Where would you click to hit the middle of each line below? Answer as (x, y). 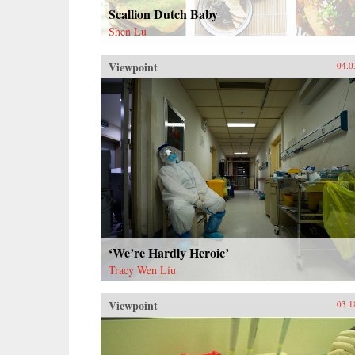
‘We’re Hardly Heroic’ (169, 252)
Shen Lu (128, 31)
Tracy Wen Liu (142, 269)
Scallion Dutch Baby (163, 13)
